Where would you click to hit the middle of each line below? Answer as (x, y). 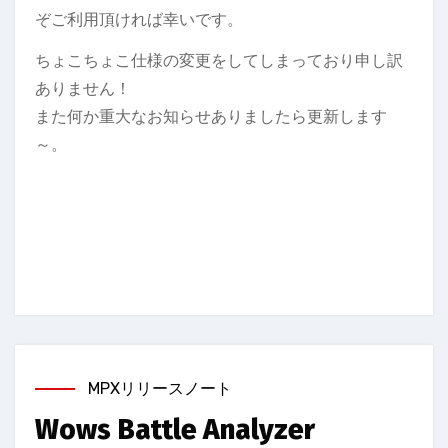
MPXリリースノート (160, 389)
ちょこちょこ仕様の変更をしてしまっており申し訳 (219, 61)
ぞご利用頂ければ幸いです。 (139, 20)
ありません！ (83, 89)
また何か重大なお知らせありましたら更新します (211, 117)
